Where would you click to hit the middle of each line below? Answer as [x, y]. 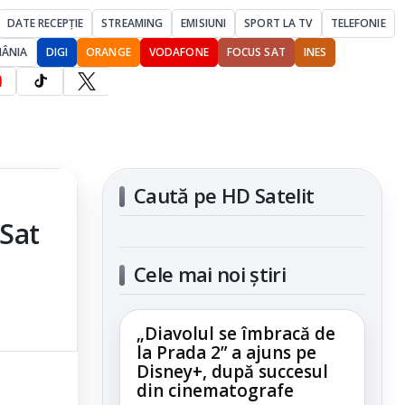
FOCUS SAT [256, 52]
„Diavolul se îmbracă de [236, 334]
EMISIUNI [204, 23]
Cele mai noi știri [210, 274]
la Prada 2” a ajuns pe [226, 353]
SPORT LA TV [278, 23]
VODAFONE [179, 52]
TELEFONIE [358, 23]
